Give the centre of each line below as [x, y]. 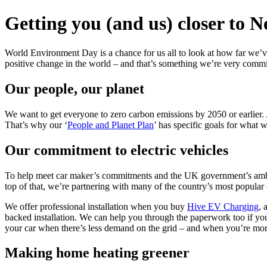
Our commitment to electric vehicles [117, 150]
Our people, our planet [74, 89]
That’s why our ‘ [36, 125]
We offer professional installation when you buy [96, 206]
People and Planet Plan [111, 125]
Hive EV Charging [223, 206]
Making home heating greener [97, 253]
